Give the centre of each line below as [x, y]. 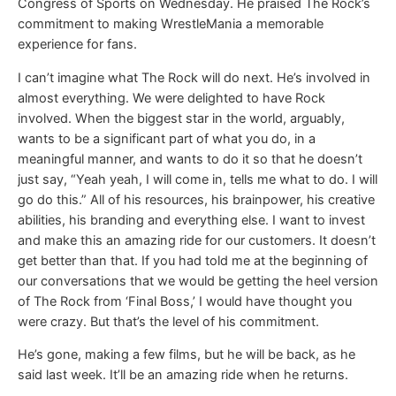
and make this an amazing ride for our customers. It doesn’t [197, 240]
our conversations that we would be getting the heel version [198, 281]
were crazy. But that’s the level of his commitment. [168, 321]
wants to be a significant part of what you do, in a [167, 138]
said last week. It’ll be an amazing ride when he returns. [183, 375]
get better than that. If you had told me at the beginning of [193, 260]
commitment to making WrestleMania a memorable [171, 24]
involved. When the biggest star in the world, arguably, [181, 118]
